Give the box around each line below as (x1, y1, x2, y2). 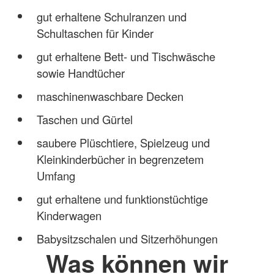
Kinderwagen (36, 207, 102, 223)
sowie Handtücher (36, 64, 125, 81)
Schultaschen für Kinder (36, 24, 154, 41)
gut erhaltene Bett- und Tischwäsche (36, 48, 215, 64)
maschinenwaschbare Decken (36, 87, 183, 104)
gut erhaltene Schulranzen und (36, 8, 187, 24)
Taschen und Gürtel (36, 111, 133, 127)
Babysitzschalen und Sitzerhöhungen (36, 230, 218, 246)
